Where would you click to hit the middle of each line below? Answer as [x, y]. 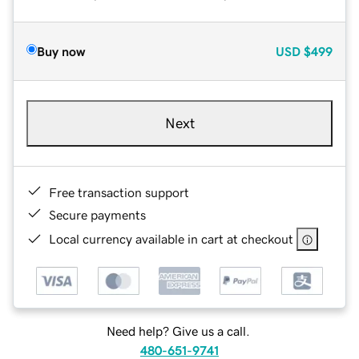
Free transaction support [119, 192]
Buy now [61, 51]
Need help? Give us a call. [178, 331]
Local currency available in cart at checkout [171, 238]
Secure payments [97, 214]
